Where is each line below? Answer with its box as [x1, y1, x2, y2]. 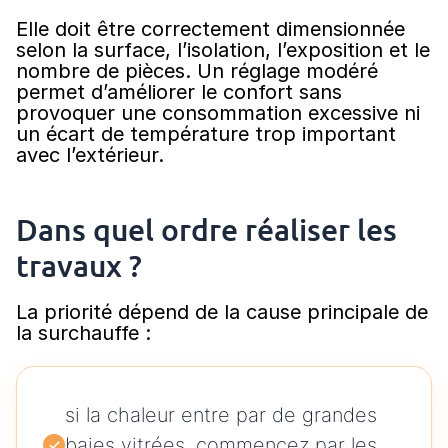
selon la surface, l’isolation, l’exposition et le [16, 38, 430, 63]
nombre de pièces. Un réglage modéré [16, 59, 378, 84]
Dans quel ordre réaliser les [16, 210, 397, 249]
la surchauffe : [16, 321, 151, 346]
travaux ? [16, 246, 142, 285]
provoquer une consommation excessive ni [16, 101, 420, 126]
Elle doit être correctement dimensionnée [16, 17, 405, 42]
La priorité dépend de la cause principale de [16, 300, 428, 325]
